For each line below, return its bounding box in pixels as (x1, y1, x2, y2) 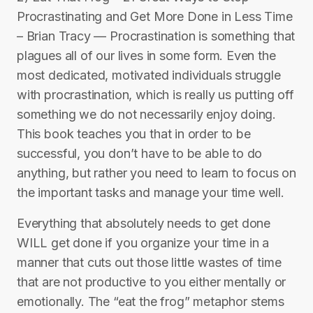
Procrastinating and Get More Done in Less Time (17, 9, 293, 24)
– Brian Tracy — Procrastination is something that (17, 29, 296, 43)
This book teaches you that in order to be (17, 126, 251, 141)
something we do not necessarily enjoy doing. (17, 107, 277, 122)
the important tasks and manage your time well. (17, 185, 284, 200)
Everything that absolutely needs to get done (17, 216, 271, 231)
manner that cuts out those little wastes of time (17, 255, 282, 270)
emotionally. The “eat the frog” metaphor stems (17, 294, 284, 309)
